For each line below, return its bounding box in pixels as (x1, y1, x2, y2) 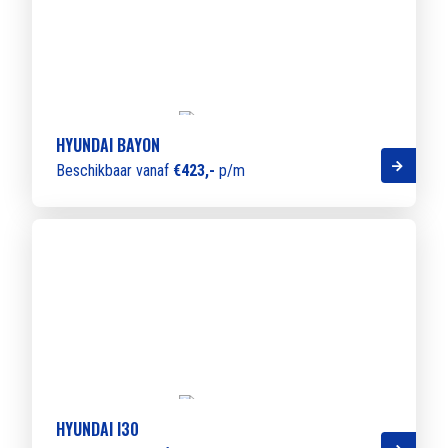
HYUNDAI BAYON (56, 133, 160, 158)
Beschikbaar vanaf (56, 161, 173, 181)
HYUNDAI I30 (56, 417, 139, 442)
